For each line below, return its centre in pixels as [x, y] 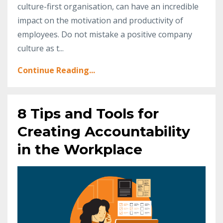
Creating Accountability [104, 131]
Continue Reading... [56, 70]
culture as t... [41, 48]
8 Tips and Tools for [88, 113]
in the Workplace [80, 149]
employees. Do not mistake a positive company [105, 34]
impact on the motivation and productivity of [100, 20]
